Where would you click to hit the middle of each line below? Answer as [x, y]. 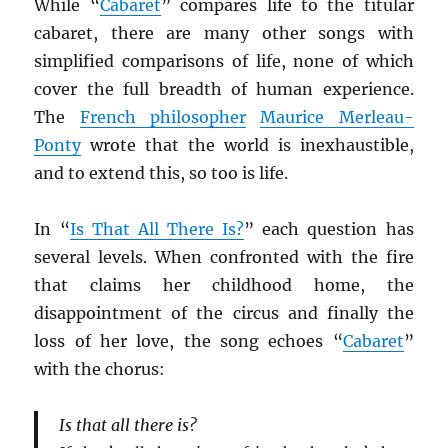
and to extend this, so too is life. [161, 172]
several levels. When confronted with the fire [224, 256]
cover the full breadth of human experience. [224, 88]
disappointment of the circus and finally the [224, 312]
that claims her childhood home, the [224, 284]
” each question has [329, 228]
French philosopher [163, 116]
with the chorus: [100, 368]
